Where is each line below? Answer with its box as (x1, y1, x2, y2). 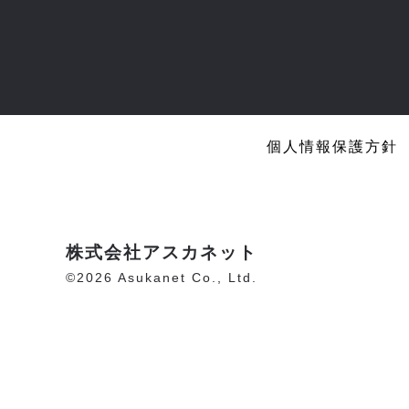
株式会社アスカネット (66, 245, 257, 262)
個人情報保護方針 (267, 140, 398, 154)
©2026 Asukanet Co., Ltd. (66, 270, 257, 285)
